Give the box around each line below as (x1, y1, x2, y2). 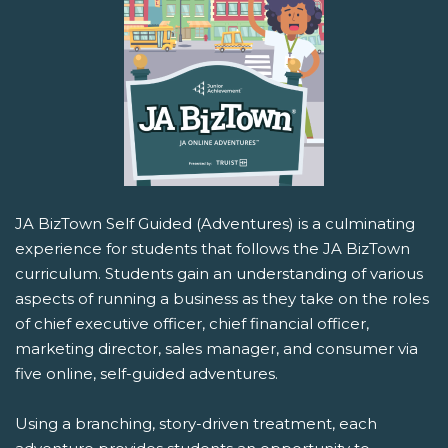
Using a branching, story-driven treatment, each (15, 414, 377, 434)
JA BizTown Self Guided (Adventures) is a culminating (15, 214, 415, 234)
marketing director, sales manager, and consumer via (15, 339, 418, 359)
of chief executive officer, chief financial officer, (15, 314, 369, 334)
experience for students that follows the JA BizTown (15, 239, 410, 259)
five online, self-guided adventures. (15, 364, 278, 384)
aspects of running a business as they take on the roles (15, 289, 429, 309)
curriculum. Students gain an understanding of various (15, 264, 423, 284)
